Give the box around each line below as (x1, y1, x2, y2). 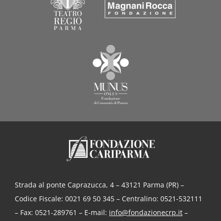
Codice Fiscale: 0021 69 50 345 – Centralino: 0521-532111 (14, 193, 202, 203)
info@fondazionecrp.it (109, 207, 183, 217)
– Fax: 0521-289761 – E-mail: (14, 207, 109, 217)
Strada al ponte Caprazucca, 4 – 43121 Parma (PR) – (14, 180, 184, 189)
